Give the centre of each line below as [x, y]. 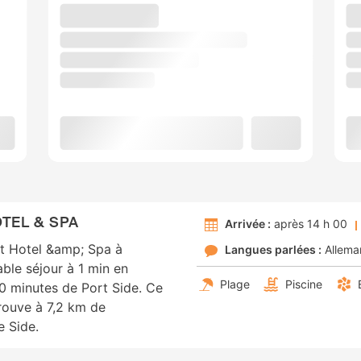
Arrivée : [248, 224]
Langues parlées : [273, 250]
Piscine [304, 284]
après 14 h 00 [309, 224]
